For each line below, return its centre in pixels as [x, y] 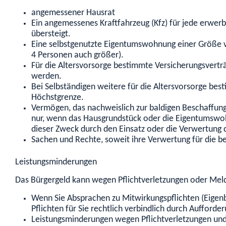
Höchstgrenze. [58, 98]
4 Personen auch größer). [77, 55]
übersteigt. [51, 34]
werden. [46, 77]
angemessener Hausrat [73, 13]
